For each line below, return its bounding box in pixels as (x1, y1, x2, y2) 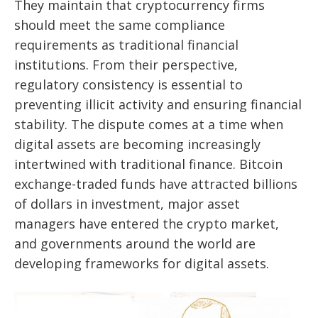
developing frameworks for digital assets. (14, 255, 269, 273)
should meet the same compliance (14, 16, 225, 34)
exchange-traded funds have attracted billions (14, 175, 297, 193)
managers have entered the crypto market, (14, 215, 279, 233)
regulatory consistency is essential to (14, 76, 243, 94)
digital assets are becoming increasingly (14, 136, 261, 153)
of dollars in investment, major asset (14, 195, 240, 213)
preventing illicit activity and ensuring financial (14, 96, 302, 114)
